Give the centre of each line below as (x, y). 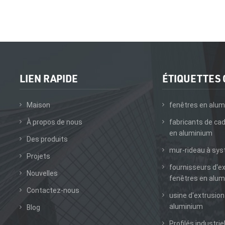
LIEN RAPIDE (48, 78)
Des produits (47, 139)
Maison (38, 105)
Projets (38, 156)
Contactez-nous (53, 190)
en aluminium (191, 133)
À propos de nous (54, 122)
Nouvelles (42, 173)
